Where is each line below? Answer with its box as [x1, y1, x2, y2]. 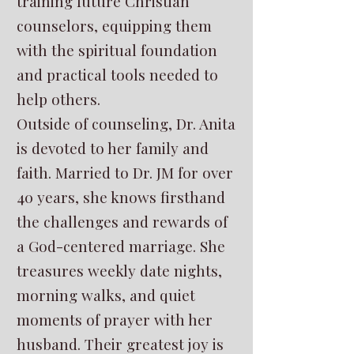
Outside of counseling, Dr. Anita [17, 113, 235, 134]
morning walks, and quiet [17, 284, 195, 305]
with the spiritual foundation [17, 40, 217, 60]
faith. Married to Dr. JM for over [17, 162, 233, 183]
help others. [17, 88, 100, 109]
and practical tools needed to [17, 64, 218, 85]
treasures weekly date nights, [17, 260, 222, 281]
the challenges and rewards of [17, 211, 228, 232]
